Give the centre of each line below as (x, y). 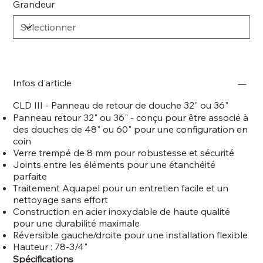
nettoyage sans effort (61, 199)
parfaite (30, 176)
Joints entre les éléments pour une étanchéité (114, 164)
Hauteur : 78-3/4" (50, 246)
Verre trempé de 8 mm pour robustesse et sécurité (124, 152)
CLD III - (32, 105)
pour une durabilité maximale (77, 223)
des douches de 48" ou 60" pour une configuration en (131, 129)
